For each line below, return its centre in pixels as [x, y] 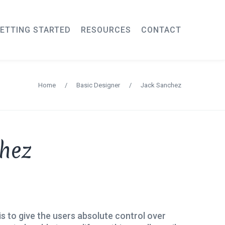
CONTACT [161, 30]
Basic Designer [98, 85]
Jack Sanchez [161, 85]
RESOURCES [106, 30]
